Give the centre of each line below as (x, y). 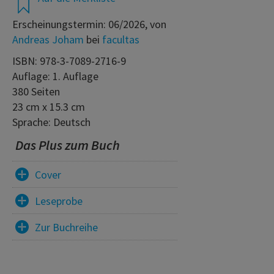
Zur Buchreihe (66, 227)
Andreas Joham (48, 40)
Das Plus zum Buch (68, 145)
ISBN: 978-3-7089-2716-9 (69, 61)
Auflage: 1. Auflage (55, 76)
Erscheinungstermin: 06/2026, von (89, 24)
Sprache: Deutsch (51, 122)
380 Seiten (36, 92)
